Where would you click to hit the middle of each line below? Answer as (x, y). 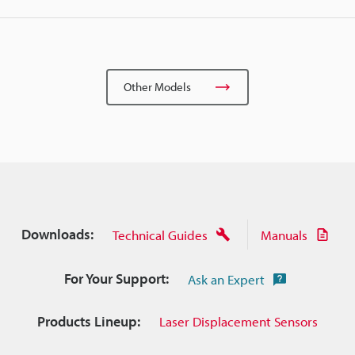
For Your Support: (116, 279)
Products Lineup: (89, 321)
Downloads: (57, 234)
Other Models (157, 87)
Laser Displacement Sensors (239, 321)
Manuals (284, 235)
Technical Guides (160, 235)
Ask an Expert (226, 279)
